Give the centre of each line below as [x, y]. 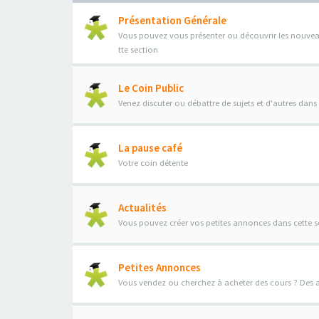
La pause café [150, 148]
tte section [138, 49]
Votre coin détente [153, 163]
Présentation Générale [172, 20]
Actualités [142, 208]
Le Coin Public [151, 88]
